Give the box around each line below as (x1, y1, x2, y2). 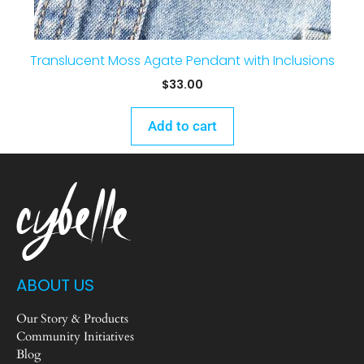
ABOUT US (16, 274, 94, 297)
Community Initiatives (16, 328, 134, 344)
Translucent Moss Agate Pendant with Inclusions (29, 51, 335, 70)
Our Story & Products (16, 310, 128, 327)
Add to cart (147, 118, 217, 134)
